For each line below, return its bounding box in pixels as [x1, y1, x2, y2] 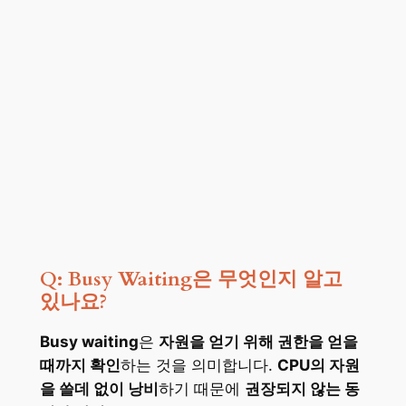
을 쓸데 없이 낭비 [39, 380, 159, 399]
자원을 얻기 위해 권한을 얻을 [158, 333, 358, 352]
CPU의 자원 [276, 356, 360, 375]
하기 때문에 [158, 380, 245, 399]
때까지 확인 [39, 356, 121, 375]
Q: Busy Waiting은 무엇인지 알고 [39, 266, 343, 294]
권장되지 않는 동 [244, 380, 360, 399]
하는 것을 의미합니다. [120, 356, 277, 375]
